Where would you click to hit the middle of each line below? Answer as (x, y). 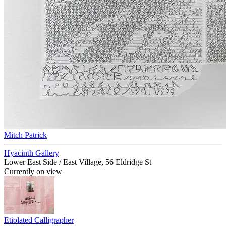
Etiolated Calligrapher (39, 220)
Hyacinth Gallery (32, 153)
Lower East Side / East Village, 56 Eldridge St (78, 162)
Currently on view (33, 171)
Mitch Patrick (25, 135)
